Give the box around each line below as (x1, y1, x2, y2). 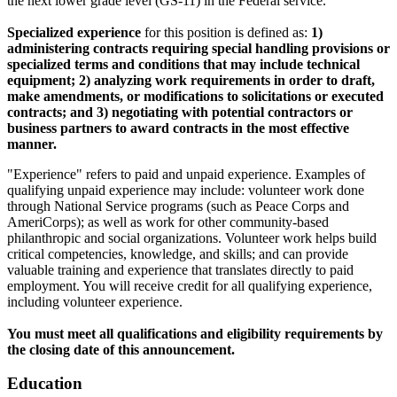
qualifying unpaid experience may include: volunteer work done (7, 182, 364, 198)
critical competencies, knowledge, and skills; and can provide (7, 245, 348, 261)
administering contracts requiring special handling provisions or (7, 40, 390, 56)
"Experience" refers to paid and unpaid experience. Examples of (7, 166, 365, 182)
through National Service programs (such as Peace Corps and (7, 198, 349, 214)
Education (7, 374, 82, 393)
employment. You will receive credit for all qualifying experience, (7, 277, 372, 293)
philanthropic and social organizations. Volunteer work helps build (7, 230, 377, 245)
